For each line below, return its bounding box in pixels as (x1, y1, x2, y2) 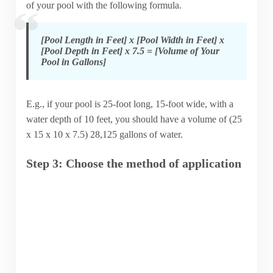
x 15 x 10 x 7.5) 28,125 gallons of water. (26, 129, 183, 140)
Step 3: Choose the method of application (26, 157, 241, 171)
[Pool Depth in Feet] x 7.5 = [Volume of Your (40, 45, 219, 56)
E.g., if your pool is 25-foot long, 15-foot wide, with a (26, 99, 233, 110)
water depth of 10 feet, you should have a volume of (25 (26, 114, 242, 125)
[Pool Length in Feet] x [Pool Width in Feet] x (40, 34, 224, 45)
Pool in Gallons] (40, 56, 106, 67)
